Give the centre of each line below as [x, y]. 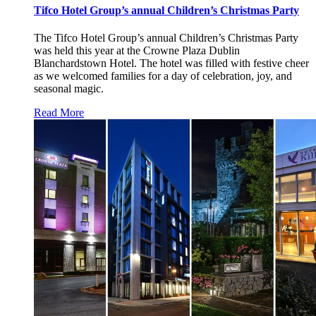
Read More [59, 113]
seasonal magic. [69, 89]
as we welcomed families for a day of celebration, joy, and [163, 76]
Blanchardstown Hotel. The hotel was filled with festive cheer [171, 63]
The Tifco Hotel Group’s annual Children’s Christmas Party [166, 38]
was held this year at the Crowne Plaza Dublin [137, 51]
